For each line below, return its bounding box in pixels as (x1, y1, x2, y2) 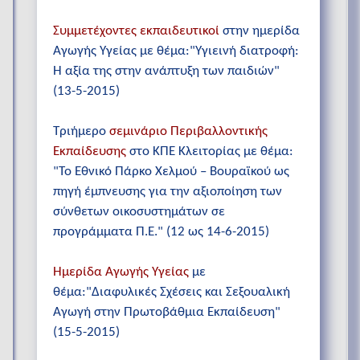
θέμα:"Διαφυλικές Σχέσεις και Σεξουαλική (53, 285, 290, 300)
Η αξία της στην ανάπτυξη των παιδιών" (53, 63, 280, 78)
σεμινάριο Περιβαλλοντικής (109, 124, 268, 138)
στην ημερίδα (223, 23, 300, 38)
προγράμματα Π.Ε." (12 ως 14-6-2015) (53, 224, 269, 239)
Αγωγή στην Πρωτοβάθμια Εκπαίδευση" (53, 305, 280, 320)
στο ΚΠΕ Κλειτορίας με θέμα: (126, 144, 293, 158)
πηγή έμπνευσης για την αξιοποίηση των (53, 184, 282, 198)
